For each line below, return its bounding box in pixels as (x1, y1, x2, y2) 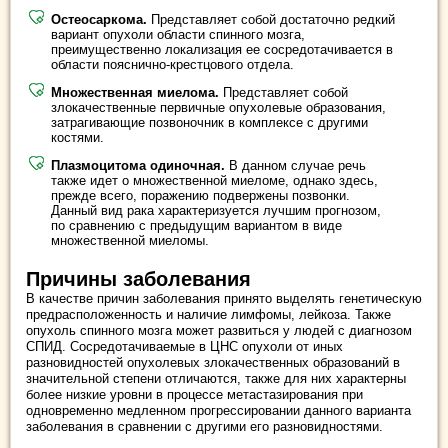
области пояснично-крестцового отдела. (51, 57, 294, 72)
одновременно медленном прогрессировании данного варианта (26, 403, 411, 418)
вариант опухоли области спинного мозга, (51, 27, 305, 42)
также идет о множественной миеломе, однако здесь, (51, 173, 378, 188)
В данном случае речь (225, 158, 366, 173)
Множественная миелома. (51, 85, 219, 100)
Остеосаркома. (51, 12, 147, 27)
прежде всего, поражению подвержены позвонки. (51, 188, 350, 203)
